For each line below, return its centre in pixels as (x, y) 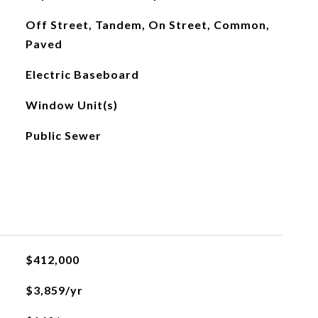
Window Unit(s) (71, 105)
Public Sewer (63, 135)
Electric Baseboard (82, 74)
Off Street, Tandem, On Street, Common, (147, 24)
